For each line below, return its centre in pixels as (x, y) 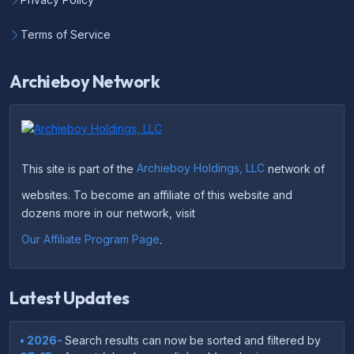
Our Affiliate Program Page (90, 239)
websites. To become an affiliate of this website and (157, 194)
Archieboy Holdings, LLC (201, 168)
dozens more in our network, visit (108, 213)
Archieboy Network (85, 81)
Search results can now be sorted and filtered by (192, 340)
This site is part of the (79, 168)
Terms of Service (66, 34)
